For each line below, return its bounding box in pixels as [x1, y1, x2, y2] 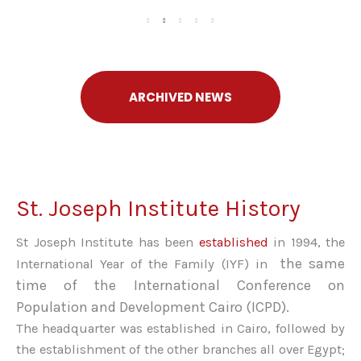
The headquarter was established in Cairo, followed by [16, 321, 345, 337]
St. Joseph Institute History [16, 194, 301, 222]
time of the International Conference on [16, 276, 345, 295]
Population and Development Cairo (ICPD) [16, 298, 286, 317]
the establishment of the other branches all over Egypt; [16, 342, 345, 358]
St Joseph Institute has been [16, 234, 199, 251]
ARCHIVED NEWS [129, 89, 232, 106]
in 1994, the [268, 234, 345, 251]
